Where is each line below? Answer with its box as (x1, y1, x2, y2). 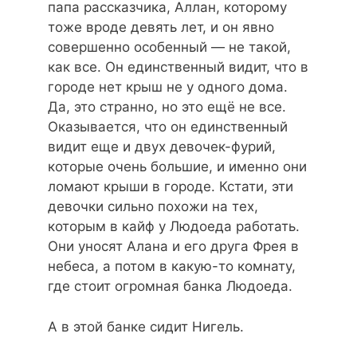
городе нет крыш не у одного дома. (48, 79, 288, 96)
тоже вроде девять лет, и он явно (48, 19, 274, 36)
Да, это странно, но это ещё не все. (48, 99, 286, 116)
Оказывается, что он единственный (48, 119, 288, 135)
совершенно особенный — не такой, (48, 39, 291, 56)
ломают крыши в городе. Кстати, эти (48, 178, 293, 195)
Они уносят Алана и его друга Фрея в (48, 238, 299, 255)
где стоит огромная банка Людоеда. (48, 278, 292, 295)
